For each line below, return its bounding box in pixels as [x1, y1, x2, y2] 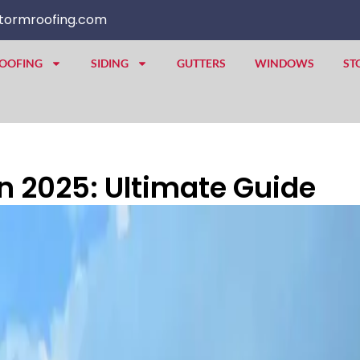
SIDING [90, 55, 129, 70]
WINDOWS [254, 55, 314, 70]
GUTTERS [176, 55, 226, 70]
